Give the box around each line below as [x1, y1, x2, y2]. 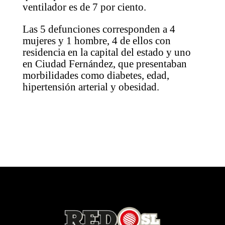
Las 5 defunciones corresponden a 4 [22, 23, 175, 36]
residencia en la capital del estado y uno [22, 46, 191, 59]
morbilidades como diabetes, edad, [22, 69, 169, 82]
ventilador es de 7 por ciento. [22, 1, 146, 14]
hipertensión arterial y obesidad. [22, 81, 159, 93]
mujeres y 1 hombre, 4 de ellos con [22, 35, 171, 47]
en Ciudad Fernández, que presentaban [22, 58, 187, 70]
